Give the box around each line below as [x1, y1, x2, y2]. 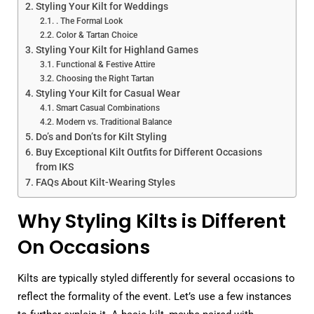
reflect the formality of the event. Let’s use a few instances [18, 290, 292, 303]
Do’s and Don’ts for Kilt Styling [35, 130, 167, 142]
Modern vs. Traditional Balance [55, 116, 172, 127]
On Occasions [18, 233, 150, 260]
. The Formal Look [55, 15, 123, 26]
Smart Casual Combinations [55, 102, 160, 113]
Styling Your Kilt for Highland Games [35, 43, 198, 55]
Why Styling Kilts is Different [18, 207, 286, 234]
